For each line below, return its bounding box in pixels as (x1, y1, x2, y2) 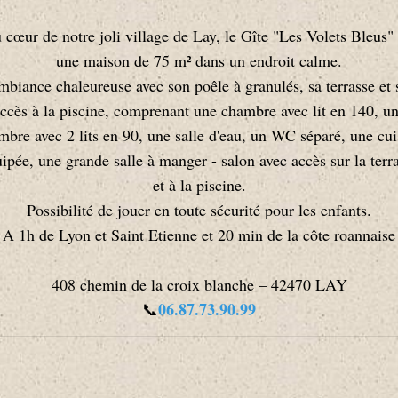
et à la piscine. (152, 173, 246, 195)
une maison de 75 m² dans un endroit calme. (56, 49, 342, 71)
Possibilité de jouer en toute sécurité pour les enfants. (27, 198, 371, 220)
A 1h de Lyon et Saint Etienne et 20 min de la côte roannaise (3, 223, 395, 245)
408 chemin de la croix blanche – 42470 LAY (51, 273, 347, 295)
